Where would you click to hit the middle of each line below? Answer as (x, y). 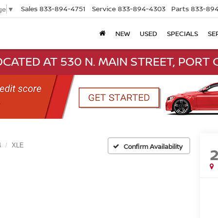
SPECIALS (182, 34)
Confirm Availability (153, 146)
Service (104, 9)
